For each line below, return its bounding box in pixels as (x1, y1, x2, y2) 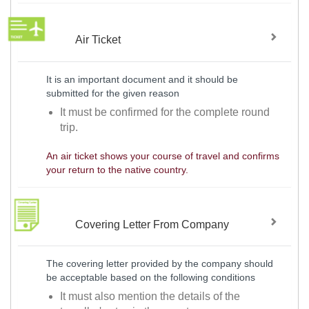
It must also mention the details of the (60, 290, 241, 303)
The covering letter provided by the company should (46, 258, 273, 270)
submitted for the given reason (46, 88, 179, 99)
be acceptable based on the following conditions (46, 272, 255, 283)
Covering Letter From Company (75, 218, 230, 230)
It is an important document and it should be (46, 74, 238, 86)
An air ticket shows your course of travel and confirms (46, 150, 279, 162)
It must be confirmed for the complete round (60, 106, 270, 119)
